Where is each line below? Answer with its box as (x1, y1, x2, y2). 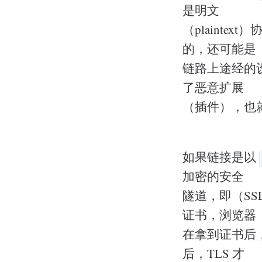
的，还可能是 (182, 40, 256, 57)
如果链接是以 (182, 149, 259, 166)
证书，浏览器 (182, 206, 256, 223)
